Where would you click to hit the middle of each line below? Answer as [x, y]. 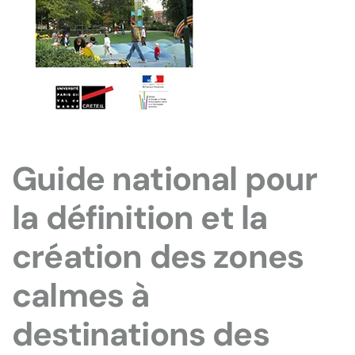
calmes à [81, 296]
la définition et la [140, 218]
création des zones [158, 257]
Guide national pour [165, 179]
